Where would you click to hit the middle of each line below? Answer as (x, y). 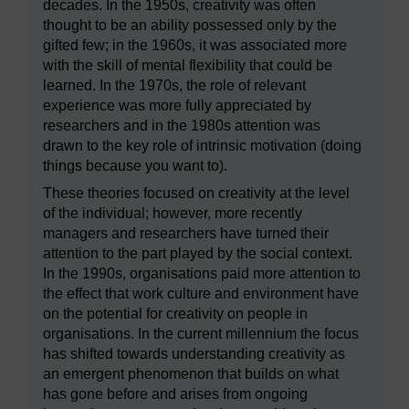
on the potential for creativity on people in (175, 314)
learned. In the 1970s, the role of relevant (174, 86)
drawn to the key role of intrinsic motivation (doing (202, 146)
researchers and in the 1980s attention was (182, 126)
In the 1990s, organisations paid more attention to (202, 274)
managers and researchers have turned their (186, 234)
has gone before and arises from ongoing (175, 394)
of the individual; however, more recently (173, 214)
